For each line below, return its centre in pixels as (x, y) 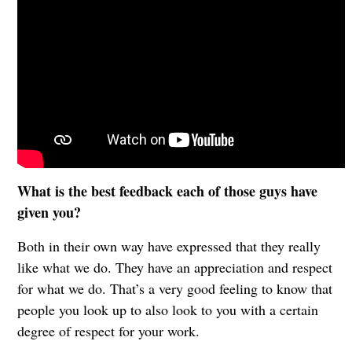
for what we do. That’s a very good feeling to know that (174, 288)
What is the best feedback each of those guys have (167, 191)
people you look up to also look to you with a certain (167, 309)
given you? (49, 212)
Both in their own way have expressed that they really (169, 246)
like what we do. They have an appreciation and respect (174, 267)
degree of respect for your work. (108, 330)
